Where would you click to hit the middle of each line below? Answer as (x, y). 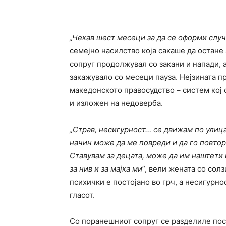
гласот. (82, 195)
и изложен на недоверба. (116, 103)
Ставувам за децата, (108, 156)
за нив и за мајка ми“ (107, 169)
